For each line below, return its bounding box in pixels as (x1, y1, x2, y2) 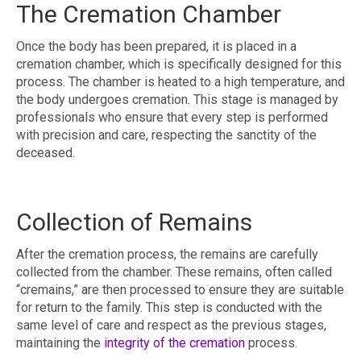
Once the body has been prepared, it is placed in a (16, 39, 297, 55)
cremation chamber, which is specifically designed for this (16, 56, 342, 73)
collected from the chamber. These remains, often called (16, 264, 332, 280)
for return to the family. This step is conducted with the (16, 300, 322, 316)
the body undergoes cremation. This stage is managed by (16, 92, 338, 108)
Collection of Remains (16, 208, 252, 237)
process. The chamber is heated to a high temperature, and (16, 74, 345, 90)
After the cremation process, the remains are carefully (16, 247, 318, 263)
